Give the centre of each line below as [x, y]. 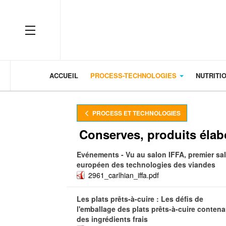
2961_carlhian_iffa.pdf [124, 175]
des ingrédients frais [112, 219]
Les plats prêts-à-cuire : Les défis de [140, 199]
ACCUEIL [64, 75]
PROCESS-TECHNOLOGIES [134, 75]
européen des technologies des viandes [146, 164]
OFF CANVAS [54, 29]
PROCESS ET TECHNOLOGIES [136, 113]
